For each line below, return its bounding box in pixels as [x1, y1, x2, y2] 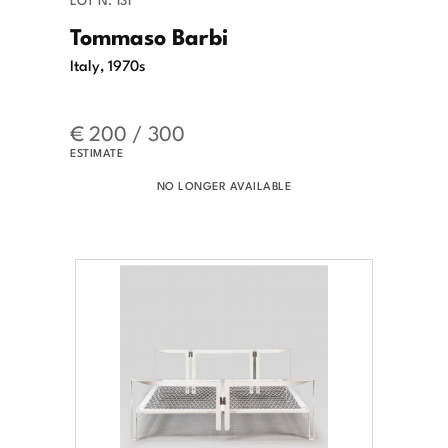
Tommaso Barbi [70, 18, 228, 53]
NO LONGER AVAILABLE [156, 177, 292, 194]
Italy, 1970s [70, 53, 146, 76]
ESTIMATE [70, 144, 123, 161]
